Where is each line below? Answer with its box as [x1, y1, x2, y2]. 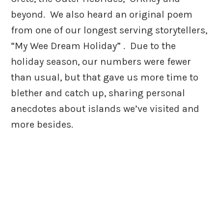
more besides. [11, 118, 74, 130]
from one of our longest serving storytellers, [11, 24, 208, 36]
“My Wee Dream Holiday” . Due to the [11, 40, 176, 52]
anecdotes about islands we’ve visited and [11, 103, 200, 114]
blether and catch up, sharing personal [11, 87, 186, 99]
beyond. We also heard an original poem [11, 8, 193, 20]
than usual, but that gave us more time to [11, 71, 199, 83]
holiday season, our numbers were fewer [11, 55, 192, 67]
